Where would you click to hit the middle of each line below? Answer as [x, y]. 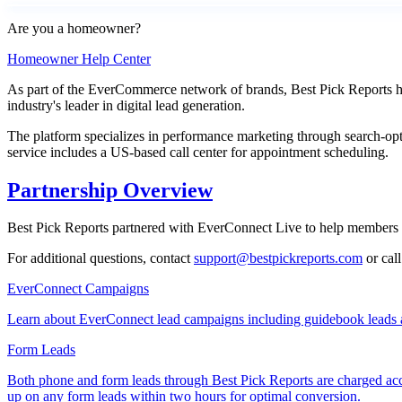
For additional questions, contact [100, 258]
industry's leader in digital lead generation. [126, 105]
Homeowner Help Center [79, 58]
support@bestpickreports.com [278, 258]
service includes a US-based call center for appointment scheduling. [198, 152]
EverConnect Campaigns [78, 289]
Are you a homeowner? [74, 28]
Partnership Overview [110, 190]
